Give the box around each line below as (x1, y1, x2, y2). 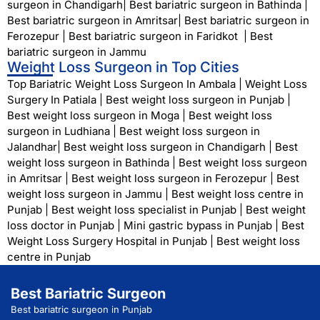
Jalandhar (7, 140, 57, 154)
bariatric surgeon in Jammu (7, 44, 149, 59)
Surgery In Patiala (7, 93, 96, 107)
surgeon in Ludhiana (7, 124, 110, 139)
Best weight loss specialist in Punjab (51, 203, 236, 217)
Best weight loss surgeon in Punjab (106, 93, 284, 107)
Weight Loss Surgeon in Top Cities (7, 58, 239, 76)
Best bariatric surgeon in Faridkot (69, 29, 238, 43)
